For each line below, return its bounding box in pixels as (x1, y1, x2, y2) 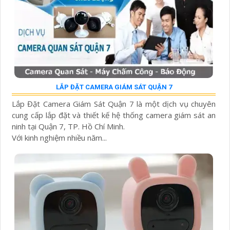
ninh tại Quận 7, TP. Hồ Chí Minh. (12, 121, 125, 131)
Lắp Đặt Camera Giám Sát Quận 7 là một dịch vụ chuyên (12, 98, 216, 109)
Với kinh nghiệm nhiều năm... (12, 132, 107, 143)
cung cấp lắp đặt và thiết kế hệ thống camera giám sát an (12, 109, 216, 120)
